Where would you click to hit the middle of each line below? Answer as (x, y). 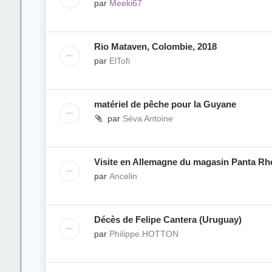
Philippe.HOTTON (144, 234)
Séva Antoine (148, 118)
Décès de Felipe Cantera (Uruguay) (168, 219)
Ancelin (123, 176)
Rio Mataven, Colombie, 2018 (155, 46)
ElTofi (119, 61)
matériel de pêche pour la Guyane (165, 104)
